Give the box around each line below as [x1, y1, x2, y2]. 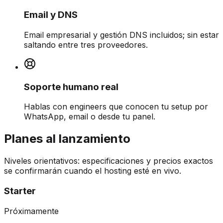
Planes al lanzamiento [4, 131, 130, 146]
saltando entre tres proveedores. [24, 39, 148, 50]
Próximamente [4, 206, 59, 216]
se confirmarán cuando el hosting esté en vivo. [4, 166, 181, 176]
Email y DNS [24, 9, 78, 21]
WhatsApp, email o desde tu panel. [24, 111, 155, 122]
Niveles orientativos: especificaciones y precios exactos [4, 156, 213, 166]
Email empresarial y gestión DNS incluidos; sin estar [24, 29, 219, 40]
